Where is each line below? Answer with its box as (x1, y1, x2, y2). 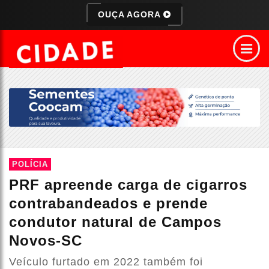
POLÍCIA (12, 160, 48, 169)
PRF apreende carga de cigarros (9, 177, 247, 193)
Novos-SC (9, 232, 82, 249)
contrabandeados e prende (9, 195, 208, 212)
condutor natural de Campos (9, 214, 222, 231)
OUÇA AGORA (98, 10, 163, 19)
